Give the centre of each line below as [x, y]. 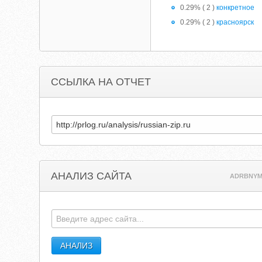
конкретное [236, 8]
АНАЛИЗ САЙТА [92, 176]
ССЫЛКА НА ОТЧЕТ [101, 82]
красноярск [235, 22]
